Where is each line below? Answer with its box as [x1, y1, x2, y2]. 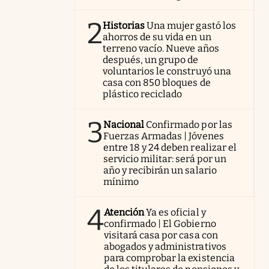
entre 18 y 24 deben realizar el [103, 142, 237, 153]
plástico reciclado [103, 88, 183, 100]
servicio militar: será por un [103, 153, 226, 165]
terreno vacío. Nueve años [103, 43, 219, 54]
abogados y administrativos [104, 241, 226, 252]
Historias [103, 20, 145, 31]
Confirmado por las [146, 119, 232, 130]
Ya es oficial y [146, 207, 206, 218]
